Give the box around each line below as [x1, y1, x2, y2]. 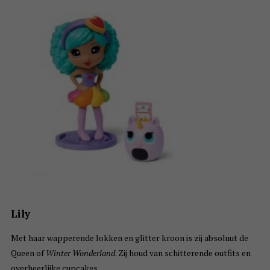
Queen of [10, 247, 46, 259]
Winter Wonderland [45, 247, 115, 259]
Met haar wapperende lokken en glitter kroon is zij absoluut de [10, 232, 248, 244]
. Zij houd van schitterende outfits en [115, 247, 251, 259]
